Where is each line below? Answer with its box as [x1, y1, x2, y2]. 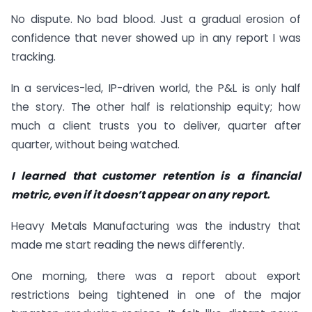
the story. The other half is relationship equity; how [11, 100, 301, 115]
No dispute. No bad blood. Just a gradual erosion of [11, 12, 301, 27]
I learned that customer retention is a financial [11, 168, 301, 183]
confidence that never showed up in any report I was [11, 31, 301, 46]
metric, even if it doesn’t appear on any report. [11, 187, 270, 202]
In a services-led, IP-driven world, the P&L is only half [11, 81, 301, 96]
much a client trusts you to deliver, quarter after [11, 118, 301, 134]
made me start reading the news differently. [11, 237, 244, 252]
